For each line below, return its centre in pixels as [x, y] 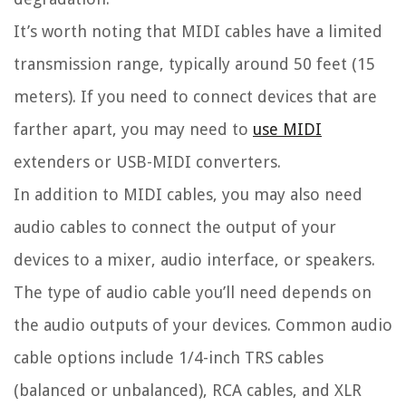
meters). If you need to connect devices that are [195, 97]
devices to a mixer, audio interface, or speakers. [194, 260]
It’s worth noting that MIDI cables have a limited [198, 32]
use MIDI [287, 130]
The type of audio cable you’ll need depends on [193, 293]
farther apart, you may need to [133, 130]
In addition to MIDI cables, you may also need [188, 195]
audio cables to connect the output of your [175, 227]
